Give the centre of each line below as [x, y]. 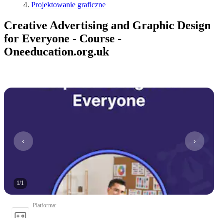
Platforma [44, 205]
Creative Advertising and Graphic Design [107, 25]
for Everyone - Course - [63, 38]
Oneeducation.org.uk [56, 51]
